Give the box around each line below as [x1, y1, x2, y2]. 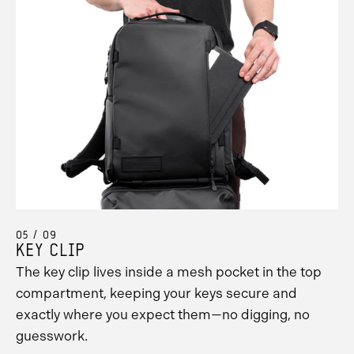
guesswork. [16, 328, 88, 345]
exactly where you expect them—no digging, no [16, 307, 310, 323]
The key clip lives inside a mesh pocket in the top [16, 264, 322, 281]
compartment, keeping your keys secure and [16, 285, 297, 302]
